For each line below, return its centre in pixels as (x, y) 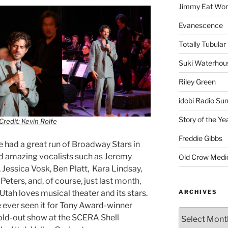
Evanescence (201, 25)
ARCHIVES (198, 192)
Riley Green (197, 81)
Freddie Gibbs (200, 138)
